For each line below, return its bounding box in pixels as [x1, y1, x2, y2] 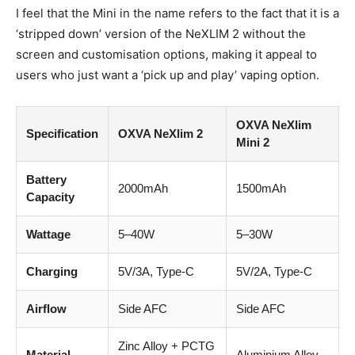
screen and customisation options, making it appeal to [16, 47, 317, 63]
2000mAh [118, 181, 168, 196]
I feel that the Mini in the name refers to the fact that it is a [16, 6, 339, 21]
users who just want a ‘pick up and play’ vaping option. [16, 67, 319, 83]
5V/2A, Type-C [236, 265, 312, 279]
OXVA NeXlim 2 [118, 127, 203, 141]
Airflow [26, 302, 67, 316]
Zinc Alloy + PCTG [118, 339, 215, 353]
